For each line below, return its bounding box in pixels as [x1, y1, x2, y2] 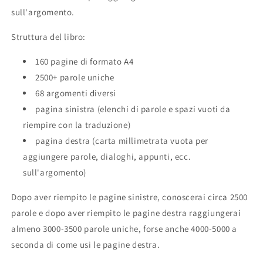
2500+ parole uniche [35, 71, 114, 83]
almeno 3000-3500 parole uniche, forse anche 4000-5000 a [11, 222, 238, 234]
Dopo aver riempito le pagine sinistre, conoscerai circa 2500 [11, 191, 248, 203]
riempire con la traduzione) [23, 119, 131, 130]
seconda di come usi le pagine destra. [11, 238, 160, 250]
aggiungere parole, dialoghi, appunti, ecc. [23, 150, 191, 162]
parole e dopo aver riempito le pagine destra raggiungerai [11, 207, 241, 218]
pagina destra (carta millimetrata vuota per [35, 134, 208, 146]
